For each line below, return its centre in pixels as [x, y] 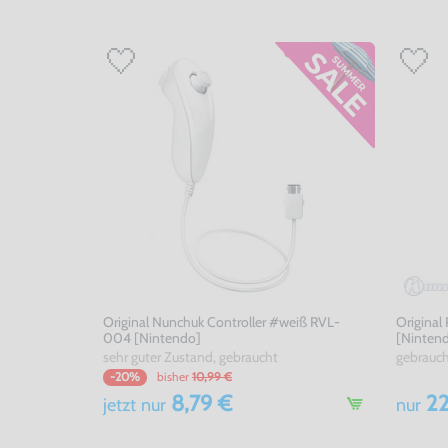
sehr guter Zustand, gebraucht [191, 357]
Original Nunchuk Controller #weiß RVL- [222, 321]
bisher [173, 376]
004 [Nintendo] [152, 337]
